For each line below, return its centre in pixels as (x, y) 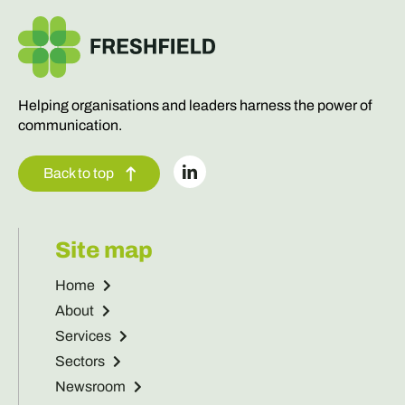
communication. (70, 125)
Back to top (78, 173)
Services (83, 335)
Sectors (80, 361)
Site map (104, 250)
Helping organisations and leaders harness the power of (194, 105)
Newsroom (90, 386)
